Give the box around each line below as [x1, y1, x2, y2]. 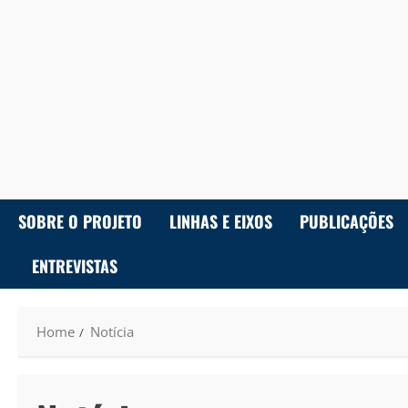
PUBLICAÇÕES [300, 209, 393, 233]
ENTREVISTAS [32, 254, 117, 278]
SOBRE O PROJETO [18, 209, 142, 233]
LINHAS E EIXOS [169, 209, 272, 233]
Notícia [90, 322, 134, 341]
